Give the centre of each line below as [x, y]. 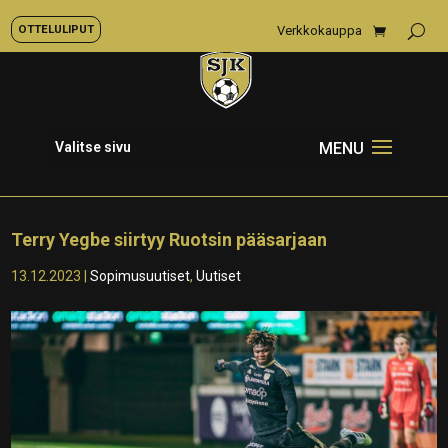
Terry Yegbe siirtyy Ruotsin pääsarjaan [169, 239]
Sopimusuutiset [140, 276]
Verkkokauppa [319, 30]
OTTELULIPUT [56, 29]
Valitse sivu [92, 147]
